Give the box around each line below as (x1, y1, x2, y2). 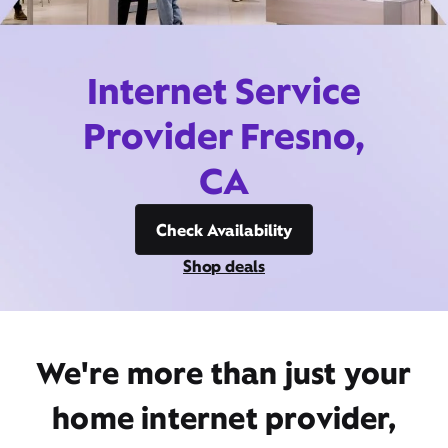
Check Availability (156, 219, 292, 241)
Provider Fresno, (82, 112, 366, 160)
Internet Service (87, 67, 361, 115)
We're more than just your (36, 353, 412, 393)
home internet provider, (52, 398, 396, 438)
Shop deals (183, 255, 265, 277)
